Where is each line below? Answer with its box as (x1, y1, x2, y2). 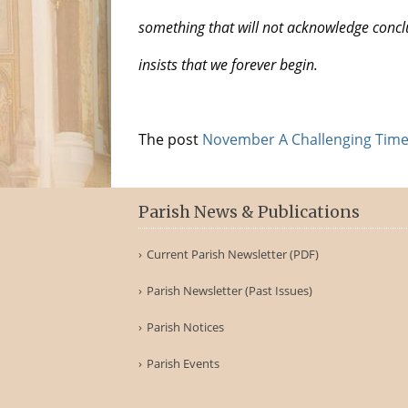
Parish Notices (147, 319, 224, 335)
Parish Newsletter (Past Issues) (147, 282, 312, 299)
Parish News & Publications (138, 202, 360, 222)
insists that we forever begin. (138, 55, 318, 75)
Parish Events (147, 355, 219, 372)
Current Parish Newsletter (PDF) (147, 246, 319, 262)
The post (138, 129, 202, 149)
